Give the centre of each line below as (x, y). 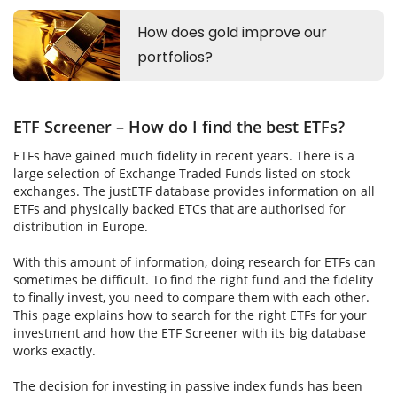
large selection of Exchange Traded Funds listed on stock (182, 173)
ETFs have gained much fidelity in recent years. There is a (184, 156)
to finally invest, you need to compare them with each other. (191, 297)
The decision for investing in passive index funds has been (188, 386)
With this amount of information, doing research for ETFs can (195, 262)
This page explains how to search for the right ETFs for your (190, 315)
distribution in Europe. (81, 226)
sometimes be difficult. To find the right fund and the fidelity (193, 280)
